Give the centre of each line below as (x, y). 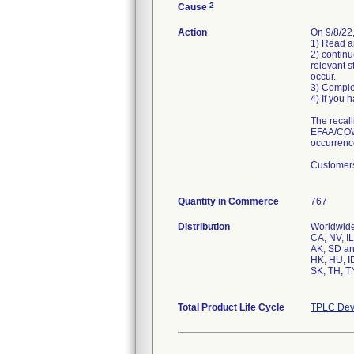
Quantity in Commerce (228, 201)
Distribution (204, 227)
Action (192, 32)
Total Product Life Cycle (231, 307)
